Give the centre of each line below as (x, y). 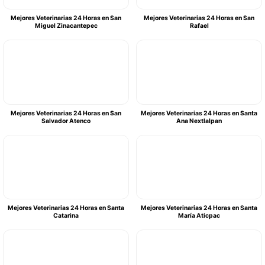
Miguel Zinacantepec (66, 26)
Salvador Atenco (66, 121)
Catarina (66, 216)
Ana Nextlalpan (199, 121)
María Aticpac (199, 216)
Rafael (199, 26)
